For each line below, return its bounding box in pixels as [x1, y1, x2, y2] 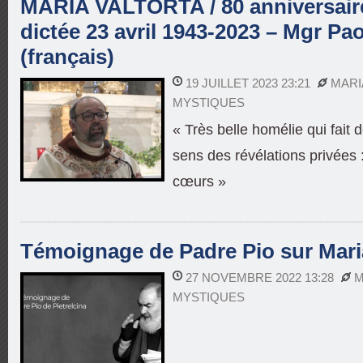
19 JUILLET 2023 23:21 [186, 76, 314, 90]
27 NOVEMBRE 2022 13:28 [186, 271, 337, 284]
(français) [20, 45, 114, 69]
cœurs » [173, 173, 226, 190]
